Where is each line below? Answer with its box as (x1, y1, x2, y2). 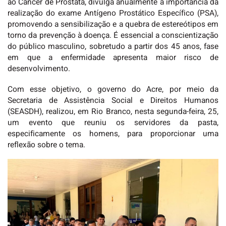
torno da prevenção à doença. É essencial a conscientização (8, 29, 218, 41)
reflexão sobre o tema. (8, 139, 85, 151)
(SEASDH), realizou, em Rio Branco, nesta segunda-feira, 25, (8, 106, 218, 118)
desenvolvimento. (8, 63, 70, 75)
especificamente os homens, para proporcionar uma (8, 128, 218, 140)
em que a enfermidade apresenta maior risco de (8, 51, 218, 64)
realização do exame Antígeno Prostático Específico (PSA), (8, 7, 218, 19)
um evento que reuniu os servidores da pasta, (8, 117, 218, 129)
